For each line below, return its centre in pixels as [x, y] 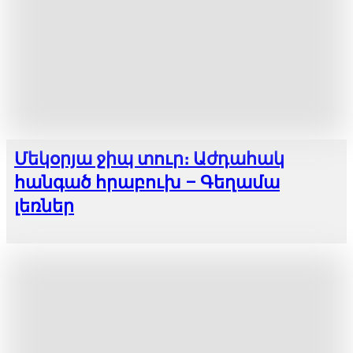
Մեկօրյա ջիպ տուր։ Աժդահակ [149, 158]
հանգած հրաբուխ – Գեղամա [147, 182]
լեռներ [44, 206]
